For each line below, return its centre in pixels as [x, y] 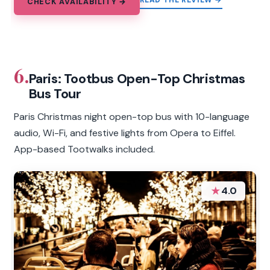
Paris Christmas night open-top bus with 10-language [132, 117]
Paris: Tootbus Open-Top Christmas [137, 79]
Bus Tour [55, 94]
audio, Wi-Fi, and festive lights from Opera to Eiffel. [125, 133]
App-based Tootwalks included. [85, 149]
